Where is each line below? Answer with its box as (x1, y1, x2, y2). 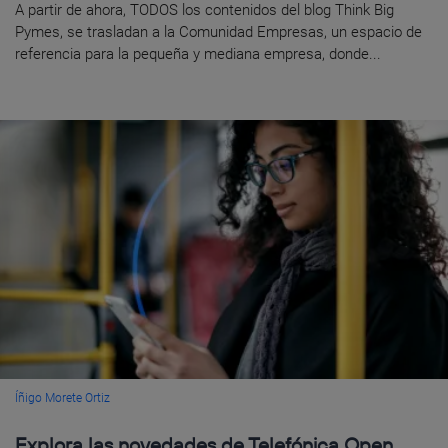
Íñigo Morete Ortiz (15, 390, 110, 405)
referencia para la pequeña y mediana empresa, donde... (15, 44, 381, 63)
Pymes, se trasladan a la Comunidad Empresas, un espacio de (15, 22, 422, 41)
